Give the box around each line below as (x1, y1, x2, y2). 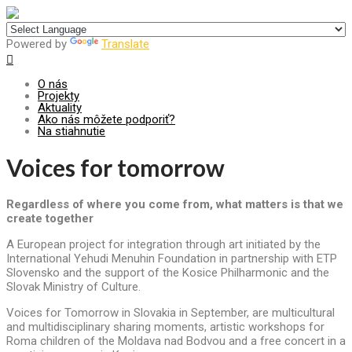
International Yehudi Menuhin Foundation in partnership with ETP (6, 251, 337, 266)
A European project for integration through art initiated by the (6, 237, 321, 252)
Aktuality (38, 101, 82, 115)
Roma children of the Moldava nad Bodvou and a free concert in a (6, 334, 346, 349)
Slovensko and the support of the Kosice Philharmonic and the (6, 266, 329, 280)
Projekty (38, 89, 79, 103)
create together (6, 211, 93, 226)
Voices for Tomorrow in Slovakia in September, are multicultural (6, 306, 335, 321)
